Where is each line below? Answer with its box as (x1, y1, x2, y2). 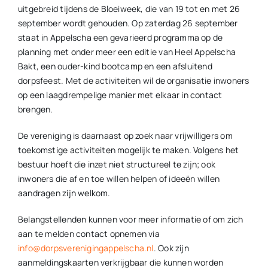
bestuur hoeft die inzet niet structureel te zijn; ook (17, 159, 216, 170)
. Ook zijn (153, 242, 189, 254)
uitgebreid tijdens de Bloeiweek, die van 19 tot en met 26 (17, 3, 240, 15)
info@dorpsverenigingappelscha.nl (17, 242, 154, 254)
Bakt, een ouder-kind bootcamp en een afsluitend (17, 60, 212, 72)
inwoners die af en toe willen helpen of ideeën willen (17, 173, 220, 185)
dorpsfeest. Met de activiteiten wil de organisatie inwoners (17, 75, 249, 87)
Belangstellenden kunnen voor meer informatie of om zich (17, 214, 243, 226)
